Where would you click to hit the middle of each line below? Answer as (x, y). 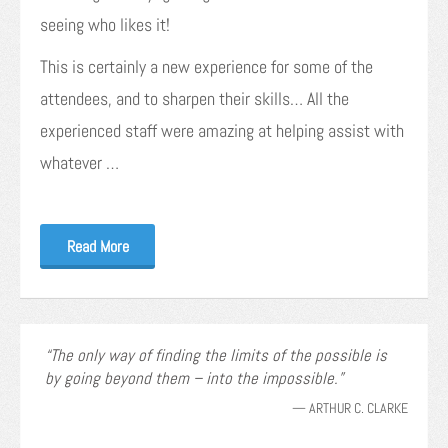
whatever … (79, 162)
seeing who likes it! (105, 24)
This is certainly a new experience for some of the (206, 66)
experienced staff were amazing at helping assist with (222, 130)
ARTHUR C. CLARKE (358, 407)
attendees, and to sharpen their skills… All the (194, 98)
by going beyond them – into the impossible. (191, 378)
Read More (97, 246)
